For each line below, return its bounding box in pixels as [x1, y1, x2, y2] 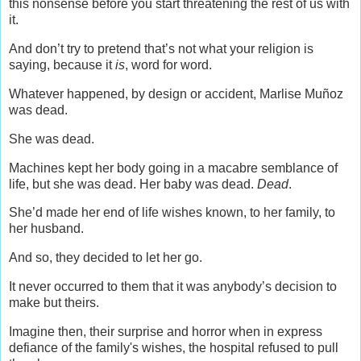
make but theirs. [9, 296, 99, 310]
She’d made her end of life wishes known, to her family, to [9, 205, 335, 220]
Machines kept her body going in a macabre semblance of [9, 160, 338, 175]
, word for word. [125, 58, 212, 73]
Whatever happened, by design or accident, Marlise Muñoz [9, 86, 343, 101]
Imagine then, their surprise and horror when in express [9, 324, 322, 338]
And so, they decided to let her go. [9, 251, 202, 265]
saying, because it [9, 58, 115, 73]
